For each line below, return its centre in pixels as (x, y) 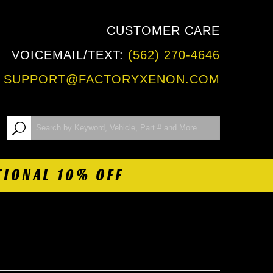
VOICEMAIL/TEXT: (70, 55)
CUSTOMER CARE (163, 30)
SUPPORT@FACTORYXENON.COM (112, 79)
